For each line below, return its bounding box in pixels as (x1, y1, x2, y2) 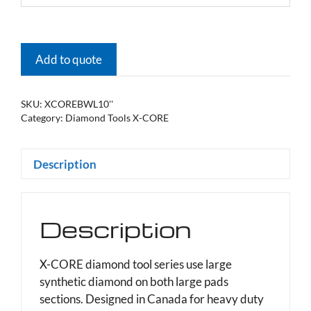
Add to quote (35, 52, 102, 67)
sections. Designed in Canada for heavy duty (39, 292, 264, 306)
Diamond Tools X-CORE (65, 112, 169, 124)
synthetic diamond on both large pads (39, 274, 228, 289)
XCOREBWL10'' (44, 99, 113, 110)
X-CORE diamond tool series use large (39, 257, 232, 271)
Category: (21, 112, 65, 124)
